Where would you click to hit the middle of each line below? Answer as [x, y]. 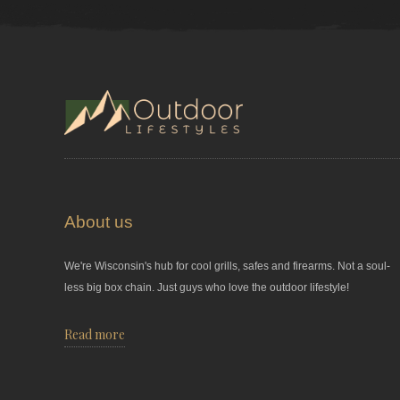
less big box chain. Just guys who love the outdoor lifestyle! [207, 287]
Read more [95, 334]
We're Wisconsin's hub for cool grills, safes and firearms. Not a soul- [228, 266]
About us [99, 222]
